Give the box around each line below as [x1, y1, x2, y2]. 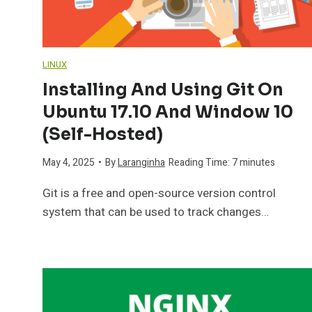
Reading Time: [169, 155, 230, 170]
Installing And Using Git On [42, 79, 283, 100]
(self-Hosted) [42, 123, 163, 145]
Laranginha [118, 155, 165, 170]
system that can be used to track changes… [42, 203, 269, 221]
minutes [240, 155, 275, 170]
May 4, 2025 [42, 155, 95, 170]
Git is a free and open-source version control [42, 184, 276, 202]
